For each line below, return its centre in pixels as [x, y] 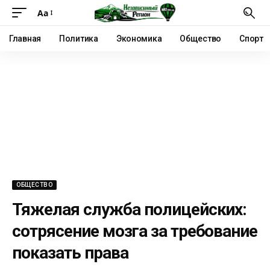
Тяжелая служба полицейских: [130, 209]
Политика [79, 39]
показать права [70, 253]
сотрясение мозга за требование [135, 231]
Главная [25, 39]
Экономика [139, 39]
